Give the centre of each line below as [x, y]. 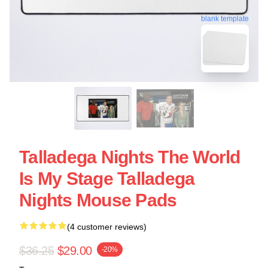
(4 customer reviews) [107, 227]
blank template [225, 18]
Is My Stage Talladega [107, 179]
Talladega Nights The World [130, 157]
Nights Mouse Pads [98, 200]
